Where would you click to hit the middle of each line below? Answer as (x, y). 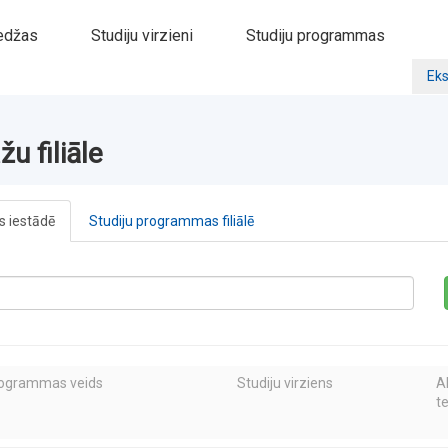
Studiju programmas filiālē (171, 221)
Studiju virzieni (142, 35)
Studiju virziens (284, 383)
